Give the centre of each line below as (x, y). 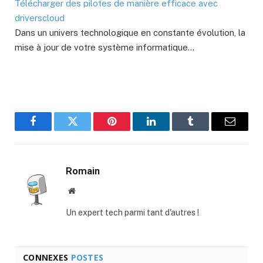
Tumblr (205, 130)
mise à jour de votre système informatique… (104, 48)
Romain (83, 171)
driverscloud (40, 18)
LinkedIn (170, 130)
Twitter (87, 130)
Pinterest (129, 130)
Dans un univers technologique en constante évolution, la (130, 33)
